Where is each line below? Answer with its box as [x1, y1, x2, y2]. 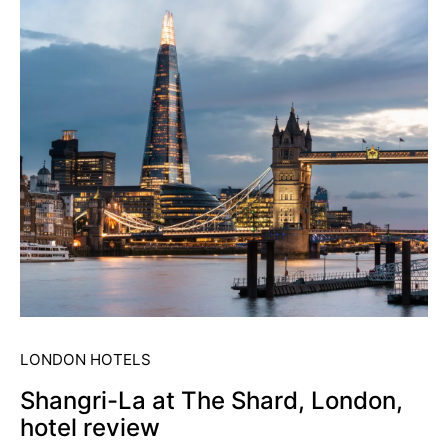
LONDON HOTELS [20, 349, 151, 369]
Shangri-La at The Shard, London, [20, 385, 403, 415]
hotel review [20, 412, 160, 442]
